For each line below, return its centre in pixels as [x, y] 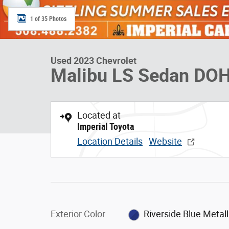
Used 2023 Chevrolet [94, 61]
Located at [99, 115]
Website [165, 141]
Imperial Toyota [106, 127]
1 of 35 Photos [48, 19]
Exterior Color [78, 214]
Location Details [110, 141]
